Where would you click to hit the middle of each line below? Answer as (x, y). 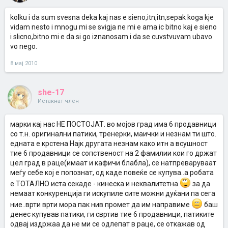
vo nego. (24, 46)
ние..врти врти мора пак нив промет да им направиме (101, 205)
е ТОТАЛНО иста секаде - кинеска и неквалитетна (95, 184)
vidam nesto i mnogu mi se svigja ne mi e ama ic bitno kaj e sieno (113, 27)
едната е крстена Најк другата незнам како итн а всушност (109, 144)
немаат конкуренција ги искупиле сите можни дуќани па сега (113, 193)
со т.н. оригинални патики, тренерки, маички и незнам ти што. (113, 134)
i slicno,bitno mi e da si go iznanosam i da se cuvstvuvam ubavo (111, 37)
